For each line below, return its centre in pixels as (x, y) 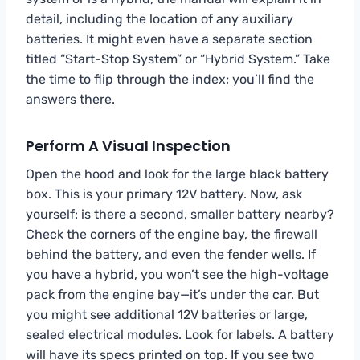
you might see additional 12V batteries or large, (167, 314)
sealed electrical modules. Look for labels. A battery (180, 334)
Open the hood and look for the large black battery (177, 174)
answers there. (70, 99)
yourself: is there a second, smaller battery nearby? (180, 214)
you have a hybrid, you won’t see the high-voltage (177, 274)
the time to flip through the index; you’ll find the (170, 79)
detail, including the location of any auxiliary (160, 18)
